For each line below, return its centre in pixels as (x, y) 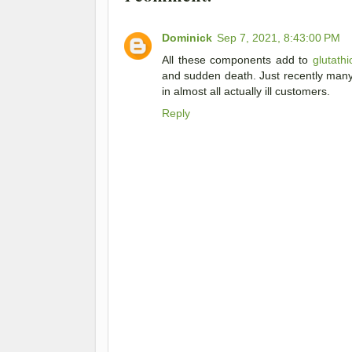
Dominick (187, 37)
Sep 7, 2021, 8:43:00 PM (279, 37)
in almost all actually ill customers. (246, 91)
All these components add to (237, 59)
